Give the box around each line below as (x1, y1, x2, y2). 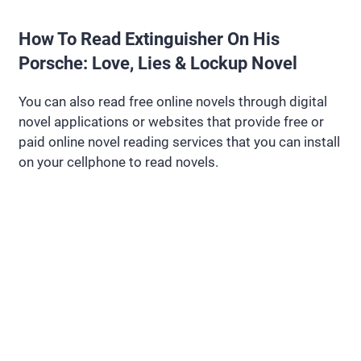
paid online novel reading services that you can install (19, 133, 340, 150)
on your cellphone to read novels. (19, 153, 218, 170)
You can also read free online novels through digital (19, 93, 327, 110)
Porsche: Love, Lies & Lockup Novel (19, 52, 297, 73)
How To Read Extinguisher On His (19, 28, 280, 49)
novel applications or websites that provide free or (19, 113, 324, 130)
